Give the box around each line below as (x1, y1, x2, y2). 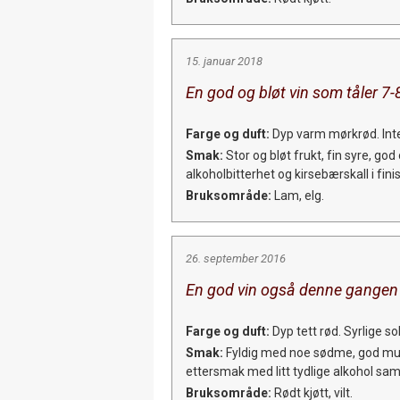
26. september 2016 (186, 251, 286, 265)
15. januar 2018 (186, 54, 262, 68)
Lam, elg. (271, 187, 324, 203)
